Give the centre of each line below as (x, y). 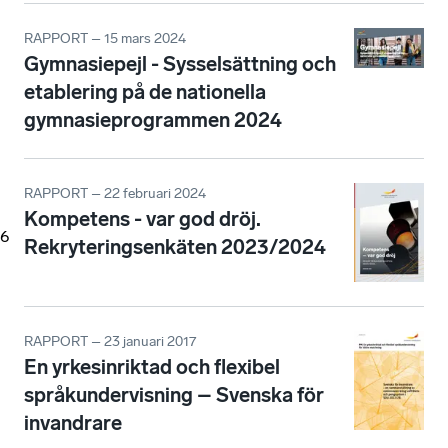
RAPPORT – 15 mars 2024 (105, 39)
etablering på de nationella (145, 92)
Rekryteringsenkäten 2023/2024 (175, 247)
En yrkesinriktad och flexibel (152, 366)
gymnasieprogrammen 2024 (153, 120)
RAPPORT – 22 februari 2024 (115, 194)
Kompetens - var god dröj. (142, 219)
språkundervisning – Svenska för (174, 394)
